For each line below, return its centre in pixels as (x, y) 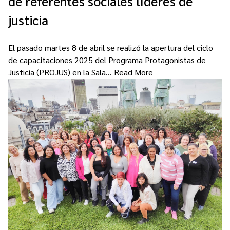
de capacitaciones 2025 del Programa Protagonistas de (107, 60)
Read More (133, 72)
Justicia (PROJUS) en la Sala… (61, 72)
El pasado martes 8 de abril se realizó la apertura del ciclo (111, 47)
